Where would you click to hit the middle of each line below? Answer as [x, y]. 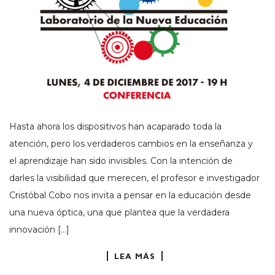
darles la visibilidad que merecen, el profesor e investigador [134, 178]
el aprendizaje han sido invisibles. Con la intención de [121, 161]
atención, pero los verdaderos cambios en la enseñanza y [131, 144]
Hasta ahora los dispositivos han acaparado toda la [115, 127]
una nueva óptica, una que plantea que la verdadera [119, 213]
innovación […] [39, 230]
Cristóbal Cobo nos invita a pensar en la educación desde [130, 196]
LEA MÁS [134, 256]
